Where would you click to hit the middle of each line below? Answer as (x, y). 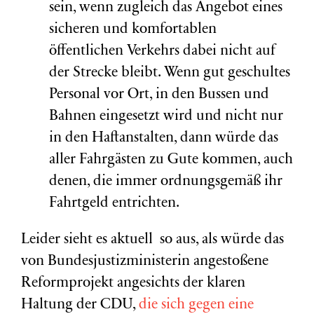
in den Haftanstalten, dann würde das (164, 138)
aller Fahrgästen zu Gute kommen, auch (171, 160)
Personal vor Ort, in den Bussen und (159, 95)
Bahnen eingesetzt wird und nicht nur (166, 117)
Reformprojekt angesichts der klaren (133, 284)
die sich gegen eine (196, 305)
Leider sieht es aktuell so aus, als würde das (152, 240)
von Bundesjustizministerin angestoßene (145, 262)
